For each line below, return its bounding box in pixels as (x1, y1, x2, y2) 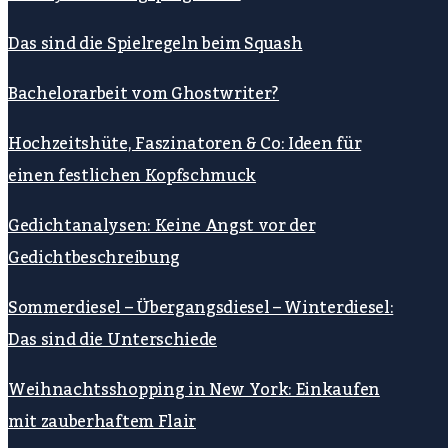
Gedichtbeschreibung (8, 242, 180, 275)
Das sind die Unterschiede (8, 324, 217, 357)
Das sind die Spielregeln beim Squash (8, 28, 303, 61)
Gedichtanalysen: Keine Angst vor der (8, 210, 316, 243)
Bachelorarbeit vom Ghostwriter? (8, 78, 280, 111)
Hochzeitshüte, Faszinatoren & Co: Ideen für (8, 128, 362, 161)
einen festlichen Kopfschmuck (8, 160, 257, 193)
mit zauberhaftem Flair (8, 406, 196, 439)
